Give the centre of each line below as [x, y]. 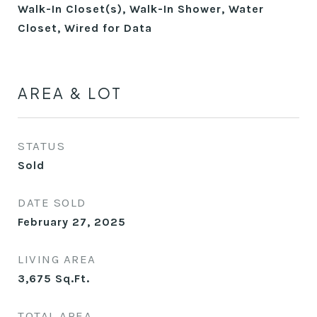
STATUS [41, 146]
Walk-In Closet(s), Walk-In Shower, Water [141, 9]
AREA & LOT [70, 93]
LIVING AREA [57, 259]
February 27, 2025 [72, 222]
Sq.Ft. [73, 278]
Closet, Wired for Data [85, 28]
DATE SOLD [52, 202]
